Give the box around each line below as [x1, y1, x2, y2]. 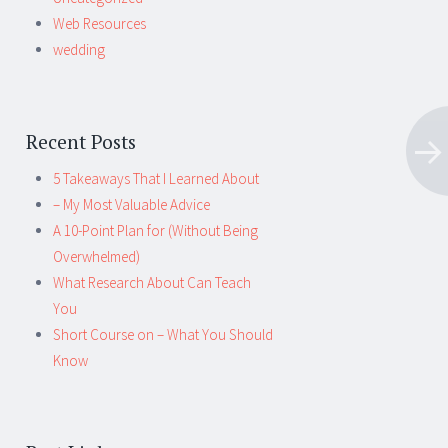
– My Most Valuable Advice [53, 195, 210, 214]
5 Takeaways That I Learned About [53, 169, 259, 188]
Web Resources [53, 14, 146, 33]
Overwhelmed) [53, 247, 140, 266]
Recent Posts [26, 128, 136, 154]
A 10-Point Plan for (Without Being [53, 221, 258, 240]
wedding [53, 40, 105, 59]
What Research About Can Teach [53, 273, 251, 292]
